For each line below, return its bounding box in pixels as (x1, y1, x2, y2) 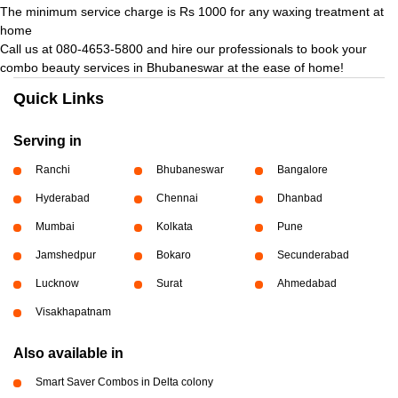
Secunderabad (276, 249, 349, 261)
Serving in (13, 133, 82, 148)
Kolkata (155, 220, 193, 233)
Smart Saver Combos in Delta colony (36, 376, 213, 388)
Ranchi (36, 163, 70, 176)
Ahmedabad (276, 277, 337, 290)
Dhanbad (276, 192, 322, 204)
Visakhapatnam (36, 306, 111, 318)
